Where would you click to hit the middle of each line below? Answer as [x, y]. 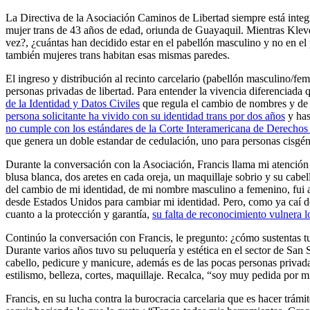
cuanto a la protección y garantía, [79, 214]
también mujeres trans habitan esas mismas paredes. [119, 55]
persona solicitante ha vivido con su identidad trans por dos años [145, 116]
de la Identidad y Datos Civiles [73, 103]
